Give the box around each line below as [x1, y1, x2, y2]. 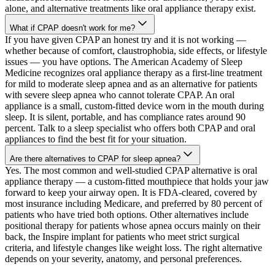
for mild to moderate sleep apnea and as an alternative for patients [5, 79, 257, 90]
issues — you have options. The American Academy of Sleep [5, 56, 242, 68]
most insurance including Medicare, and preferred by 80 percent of [5, 198, 262, 209]
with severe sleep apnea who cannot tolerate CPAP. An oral [5, 90, 234, 101]
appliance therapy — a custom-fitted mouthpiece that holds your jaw [5, 176, 269, 187]
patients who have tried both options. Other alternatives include [5, 209, 249, 220]
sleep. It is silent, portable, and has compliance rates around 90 [5, 112, 246, 123]
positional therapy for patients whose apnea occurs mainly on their [5, 220, 260, 231]
